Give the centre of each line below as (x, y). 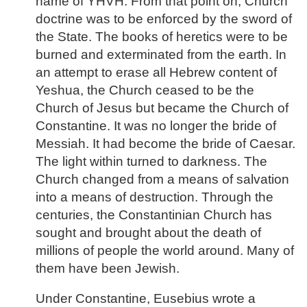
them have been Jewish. (108, 268)
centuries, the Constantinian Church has (154, 214)
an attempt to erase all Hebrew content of (156, 72)
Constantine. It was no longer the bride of (156, 125)
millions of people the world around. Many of (165, 250)
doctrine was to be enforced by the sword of (164, 19)
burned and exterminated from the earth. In (161, 54)
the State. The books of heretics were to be (162, 36)
